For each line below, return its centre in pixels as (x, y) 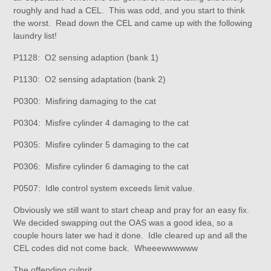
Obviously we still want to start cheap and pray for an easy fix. (133, 210)
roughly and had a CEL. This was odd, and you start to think (129, 10)
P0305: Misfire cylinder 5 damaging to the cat (101, 145)
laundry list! (35, 36)
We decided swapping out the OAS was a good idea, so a (123, 223)
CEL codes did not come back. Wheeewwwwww (106, 248)
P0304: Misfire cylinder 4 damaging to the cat (101, 123)
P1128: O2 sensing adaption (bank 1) (86, 57)
